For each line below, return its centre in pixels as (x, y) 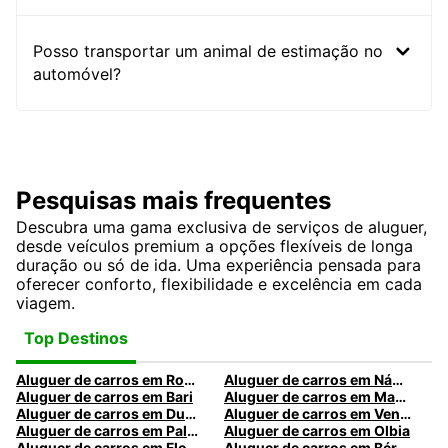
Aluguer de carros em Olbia (316, 431)
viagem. (45, 303)
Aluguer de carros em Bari (104, 397)
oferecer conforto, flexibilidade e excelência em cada (219, 284)
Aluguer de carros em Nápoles (397, 380)
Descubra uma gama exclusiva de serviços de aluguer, (221, 227)
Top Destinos (76, 337)
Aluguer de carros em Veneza (405, 414)
